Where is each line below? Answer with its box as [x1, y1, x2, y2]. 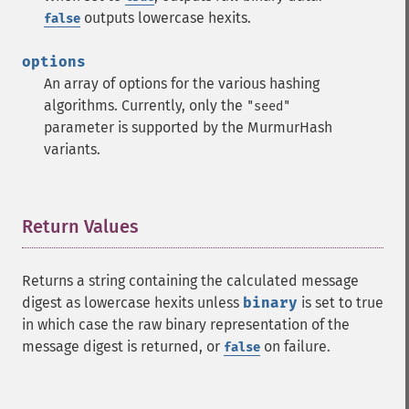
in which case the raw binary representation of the [22, 316, 350, 333]
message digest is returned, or [22, 338, 224, 355]
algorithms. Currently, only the [44, 97, 246, 114]
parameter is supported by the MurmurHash [44, 119, 332, 136]
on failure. [260, 338, 330, 355]
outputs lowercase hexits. [80, 9, 251, 26]
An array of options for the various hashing [44, 75, 320, 92]
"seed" [246, 99, 290, 114]
